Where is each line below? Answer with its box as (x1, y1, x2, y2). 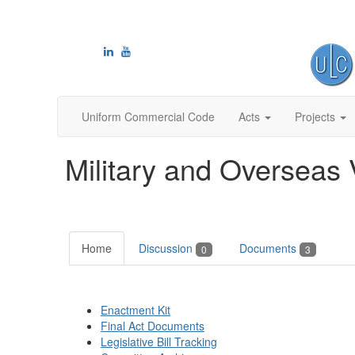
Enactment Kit (101, 302, 170, 319)
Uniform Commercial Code (82, 109, 215, 124)
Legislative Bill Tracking (101, 334, 217, 350)
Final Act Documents (101, 318, 204, 334)
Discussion (139, 240, 196, 256)
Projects (295, 109, 335, 124)
